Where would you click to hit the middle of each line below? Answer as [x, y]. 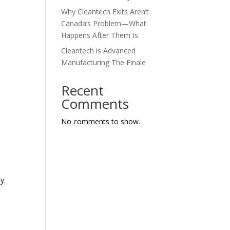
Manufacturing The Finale [104, 62]
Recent [83, 90]
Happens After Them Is [100, 35]
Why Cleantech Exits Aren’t [105, 11]
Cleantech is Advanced [99, 50]
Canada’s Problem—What [104, 23]
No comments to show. [101, 121]
